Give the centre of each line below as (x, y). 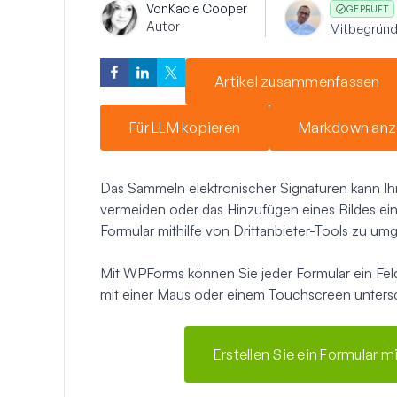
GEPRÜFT (367, 8)
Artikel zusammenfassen (297, 81)
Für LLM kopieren (185, 127)
